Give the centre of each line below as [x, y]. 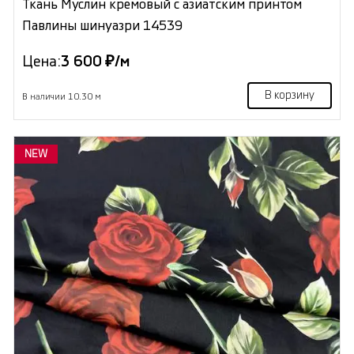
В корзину [290, 96]
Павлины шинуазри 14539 [102, 26]
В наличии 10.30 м [61, 97]
